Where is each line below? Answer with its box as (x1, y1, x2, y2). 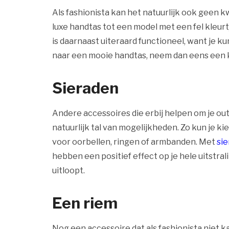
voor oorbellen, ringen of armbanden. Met (52, 137, 217, 147)
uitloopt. (52, 166, 85, 175)
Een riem (52, 194, 118, 212)
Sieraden (52, 79, 119, 97)
